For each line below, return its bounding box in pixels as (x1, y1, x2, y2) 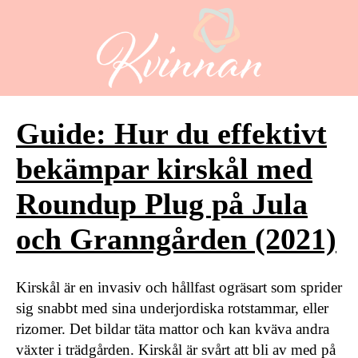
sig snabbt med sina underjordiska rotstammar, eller (16, 299, 328, 316)
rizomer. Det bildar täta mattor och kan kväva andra (16, 320, 329, 337)
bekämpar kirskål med (16, 152, 312, 186)
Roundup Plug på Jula (16, 187, 308, 221)
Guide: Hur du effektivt (16, 117, 327, 151)
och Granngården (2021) (16, 222, 336, 257)
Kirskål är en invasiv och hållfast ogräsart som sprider (16, 278, 342, 296)
